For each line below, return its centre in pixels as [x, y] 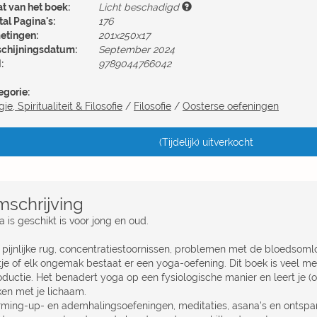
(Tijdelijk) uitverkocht [206, 143]
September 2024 [137, 50]
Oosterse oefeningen [231, 106]
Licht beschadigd [140, 7]
